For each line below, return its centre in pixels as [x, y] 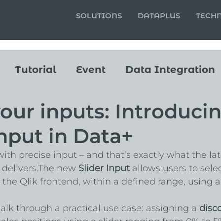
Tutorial [35, 69]
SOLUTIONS [99, 16]
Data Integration [170, 69]
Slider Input [104, 168]
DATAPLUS [159, 16]
